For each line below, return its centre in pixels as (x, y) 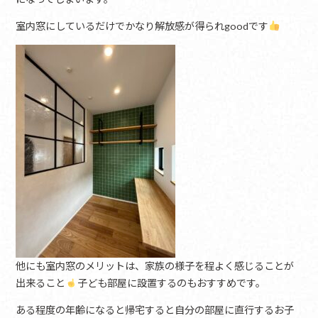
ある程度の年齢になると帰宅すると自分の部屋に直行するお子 (155, 310)
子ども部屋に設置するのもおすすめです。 (171, 283)
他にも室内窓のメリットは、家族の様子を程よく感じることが (155, 265)
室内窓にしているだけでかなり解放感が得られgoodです (142, 26)
